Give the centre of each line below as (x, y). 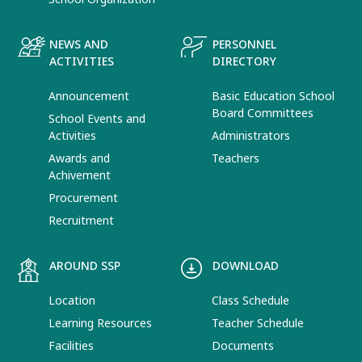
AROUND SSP (85, 266)
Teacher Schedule (258, 323)
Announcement (89, 96)
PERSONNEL (244, 44)
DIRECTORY (244, 61)
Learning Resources (101, 323)
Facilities (72, 346)
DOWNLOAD (246, 266)
